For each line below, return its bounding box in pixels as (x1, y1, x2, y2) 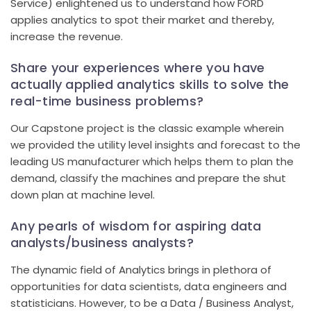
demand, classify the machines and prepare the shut (10, 170, 286, 185)
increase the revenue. (10, 28, 123, 44)
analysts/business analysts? (10, 233, 194, 251)
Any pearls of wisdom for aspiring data (10, 217, 262, 235)
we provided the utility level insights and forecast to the (10, 137, 301, 152)
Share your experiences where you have (10, 58, 265, 76)
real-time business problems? (10, 92, 203, 110)
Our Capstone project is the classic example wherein (10, 120, 284, 135)
